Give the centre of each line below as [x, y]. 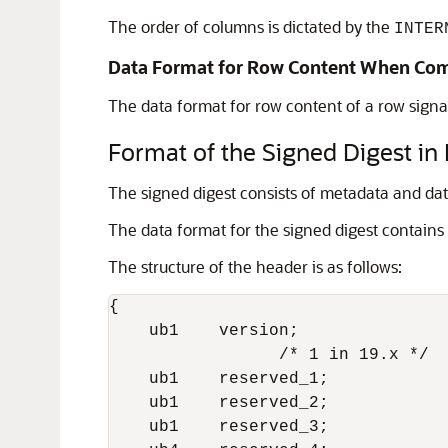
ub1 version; [209, 331]
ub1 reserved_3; [219, 427]
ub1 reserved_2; [219, 403]
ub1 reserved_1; [219, 379]
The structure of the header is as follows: [255, 266]
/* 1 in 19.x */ [269, 355]
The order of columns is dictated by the [251, 26]
